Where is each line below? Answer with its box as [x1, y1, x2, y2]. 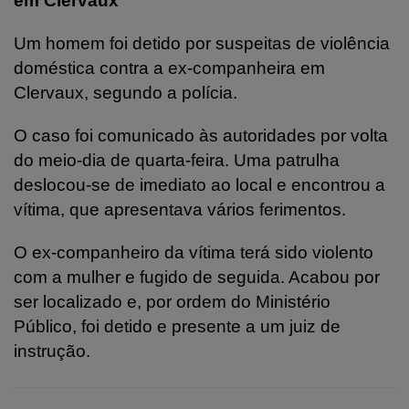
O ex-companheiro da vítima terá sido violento [14, 242, 373, 262]
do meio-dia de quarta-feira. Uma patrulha [14, 150, 340, 170]
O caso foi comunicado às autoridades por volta [14, 125, 388, 145]
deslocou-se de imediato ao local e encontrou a [14, 174, 385, 194]
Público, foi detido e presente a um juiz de [14, 316, 341, 336]
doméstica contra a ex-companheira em [14, 58, 325, 78]
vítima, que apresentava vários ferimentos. [14, 199, 346, 219]
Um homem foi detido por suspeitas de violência [14, 33, 390, 53]
